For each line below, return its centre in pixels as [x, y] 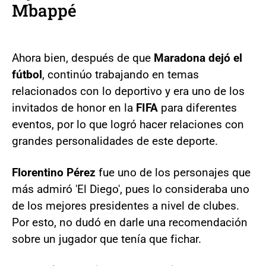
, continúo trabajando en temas [121, 74]
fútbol [27, 74]
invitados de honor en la [74, 107]
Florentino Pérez [55, 172]
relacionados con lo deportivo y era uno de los [128, 91]
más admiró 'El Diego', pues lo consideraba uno [131, 189]
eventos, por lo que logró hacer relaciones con [128, 124]
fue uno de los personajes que [175, 172]
